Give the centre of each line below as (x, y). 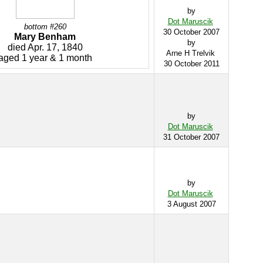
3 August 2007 (191, 204)
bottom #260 (45, 27)
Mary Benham (45, 37)
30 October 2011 (191, 64)
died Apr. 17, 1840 (45, 47)
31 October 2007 (191, 137)
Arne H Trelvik (191, 53)
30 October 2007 (191, 32)
